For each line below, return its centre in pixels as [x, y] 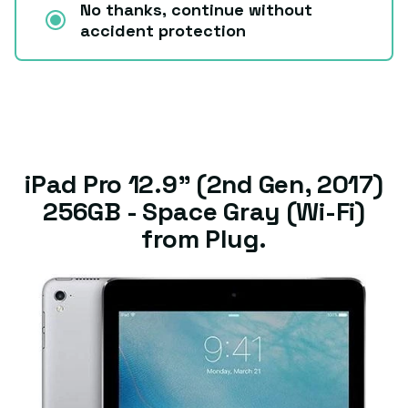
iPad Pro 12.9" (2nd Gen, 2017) [204, 184]
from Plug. [204, 239]
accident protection [163, 31]
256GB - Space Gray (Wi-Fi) [204, 212]
